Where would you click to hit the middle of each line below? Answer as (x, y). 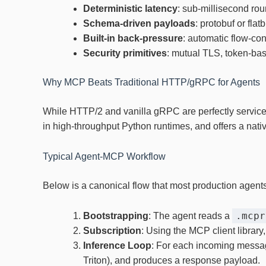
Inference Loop (117, 245)
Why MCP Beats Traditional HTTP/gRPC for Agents (151, 83)
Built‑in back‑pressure (133, 39)
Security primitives (125, 53)
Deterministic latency (130, 9)
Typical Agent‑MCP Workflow (104, 156)
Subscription (112, 230)
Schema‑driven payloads (139, 24)
